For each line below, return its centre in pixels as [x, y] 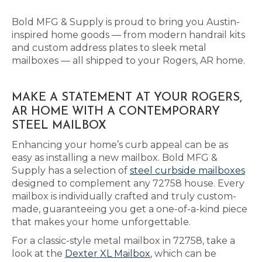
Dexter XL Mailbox [108, 254]
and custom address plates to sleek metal [109, 48]
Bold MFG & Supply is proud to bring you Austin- [126, 22]
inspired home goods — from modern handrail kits [128, 35]
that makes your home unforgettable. [101, 222]
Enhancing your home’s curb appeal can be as [120, 145]
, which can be [183, 254]
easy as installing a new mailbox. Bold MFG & [115, 158]
